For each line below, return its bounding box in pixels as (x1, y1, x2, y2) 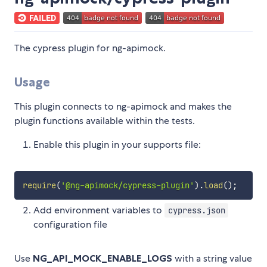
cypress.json (167, 205, 225, 216)
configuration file (33, 218, 107, 231)
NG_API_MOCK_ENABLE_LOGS (33, 252, 172, 265)
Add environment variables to (33, 204, 164, 217)
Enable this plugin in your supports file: (33, 138, 201, 151)
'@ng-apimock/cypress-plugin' (60, 180, 194, 191)
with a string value (172, 252, 252, 265)
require (22, 180, 56, 191)
